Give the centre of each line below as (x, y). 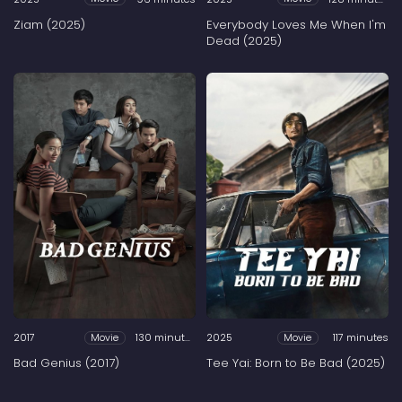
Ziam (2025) (49, 24)
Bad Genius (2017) (66, 363)
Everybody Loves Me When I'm (296, 24)
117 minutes (361, 338)
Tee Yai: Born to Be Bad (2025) (296, 363)
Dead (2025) (244, 40)
